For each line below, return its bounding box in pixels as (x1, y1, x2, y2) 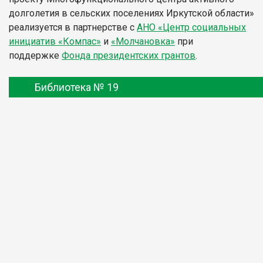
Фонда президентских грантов (62, 49, 195, 61)
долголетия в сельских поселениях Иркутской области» (9, 7, 254, 19)
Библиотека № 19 (35, 80, 119, 93)
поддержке (9, 49, 62, 61)
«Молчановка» (111, 35, 175, 47)
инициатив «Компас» (9, 35, 101, 47)
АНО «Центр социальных (137, 21, 246, 33)
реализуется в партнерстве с (9, 21, 137, 33)
